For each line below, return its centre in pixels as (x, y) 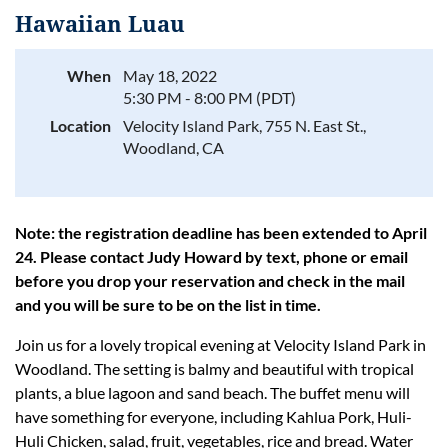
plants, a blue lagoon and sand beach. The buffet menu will (212, 392)
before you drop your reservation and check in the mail (210, 280)
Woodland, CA (173, 147)
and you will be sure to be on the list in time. (168, 304)
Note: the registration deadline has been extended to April (221, 232)
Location (80, 125)
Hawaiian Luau (100, 24)
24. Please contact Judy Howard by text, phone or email (211, 256)
